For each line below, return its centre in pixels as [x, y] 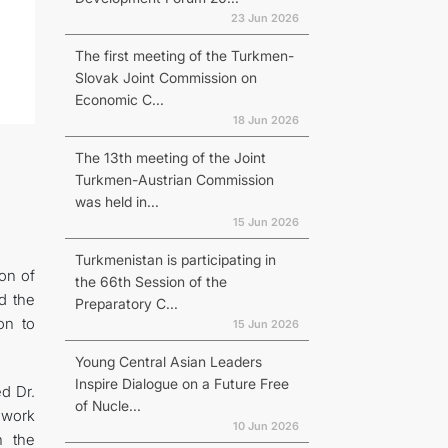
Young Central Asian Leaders [168, 361]
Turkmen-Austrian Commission [174, 179]
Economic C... [119, 99]
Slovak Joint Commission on [165, 77]
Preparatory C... [126, 303]
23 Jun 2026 [264, 18]
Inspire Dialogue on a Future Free [181, 383]
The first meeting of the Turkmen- [184, 55]
